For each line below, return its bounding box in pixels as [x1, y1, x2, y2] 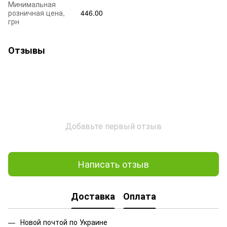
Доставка [71, 190, 115, 203]
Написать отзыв [78, 157, 149, 171]
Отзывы [8, 43, 45, 57]
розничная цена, [8, 7, 65, 18]
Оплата [123, 190, 156, 203]
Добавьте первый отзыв [65, 120, 162, 132]
